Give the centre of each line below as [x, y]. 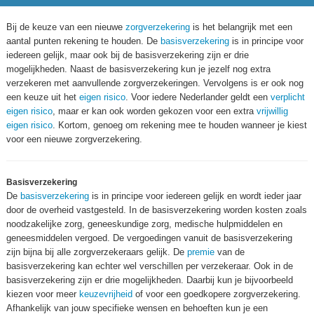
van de [230, 252]
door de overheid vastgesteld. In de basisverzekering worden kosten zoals [157, 210]
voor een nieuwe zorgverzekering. [74, 139]
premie [201, 252]
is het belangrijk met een [241, 27]
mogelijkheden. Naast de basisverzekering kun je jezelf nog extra [138, 69]
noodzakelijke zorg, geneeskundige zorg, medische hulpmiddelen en [144, 224]
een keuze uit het [43, 97]
